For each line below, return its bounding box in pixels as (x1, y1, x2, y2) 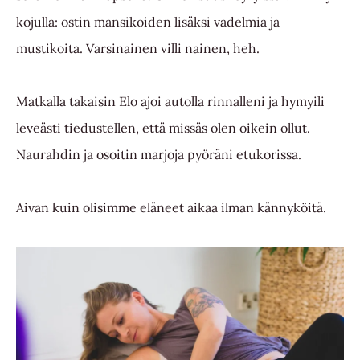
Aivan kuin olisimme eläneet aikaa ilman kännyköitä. (16, 198, 329, 215)
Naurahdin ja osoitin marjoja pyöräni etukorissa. (16, 145, 301, 162)
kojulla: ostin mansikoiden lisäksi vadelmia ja (16, 13, 280, 30)
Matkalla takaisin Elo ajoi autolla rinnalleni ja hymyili (16, 92, 325, 109)
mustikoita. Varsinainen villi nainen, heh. (16, 39, 260, 56)
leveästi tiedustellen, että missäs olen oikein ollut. (16, 119, 310, 136)
